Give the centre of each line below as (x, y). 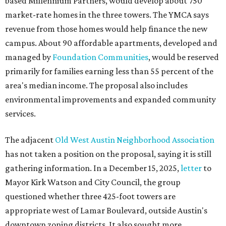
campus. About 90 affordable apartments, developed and (111, 43)
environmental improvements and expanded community (110, 99)
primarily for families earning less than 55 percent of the (109, 71)
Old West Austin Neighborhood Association (135, 140)
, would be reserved (184, 57)
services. (20, 114)
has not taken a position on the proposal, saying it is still (108, 154)
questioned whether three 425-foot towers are (90, 196)
